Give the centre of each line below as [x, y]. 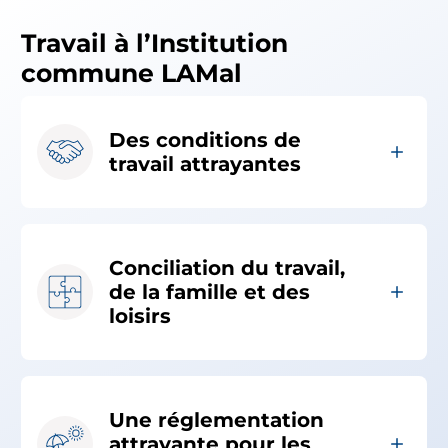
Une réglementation [216, 420]
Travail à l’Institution [154, 43]
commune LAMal [131, 73]
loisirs [140, 316]
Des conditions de [205, 140]
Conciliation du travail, [227, 268]
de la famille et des [209, 292]
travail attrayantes [205, 164]
